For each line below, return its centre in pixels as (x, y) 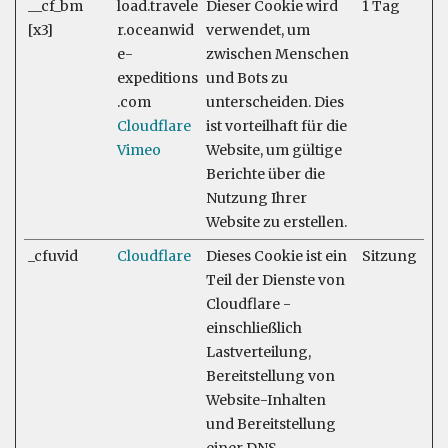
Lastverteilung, (258, 352)
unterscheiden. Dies (275, 102)
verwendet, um (258, 30)
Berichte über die (265, 174)
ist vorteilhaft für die (276, 126)
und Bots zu (247, 78)
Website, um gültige (274, 150)
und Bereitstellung (271, 424)
